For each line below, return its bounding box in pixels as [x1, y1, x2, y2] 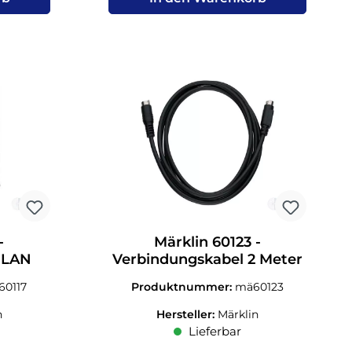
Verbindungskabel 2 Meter [112, 250, 303, 268]
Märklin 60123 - [154, 233, 262, 251]
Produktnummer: [131, 279, 236, 294]
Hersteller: [156, 306, 218, 321]
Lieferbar [185, 323, 242, 339]
